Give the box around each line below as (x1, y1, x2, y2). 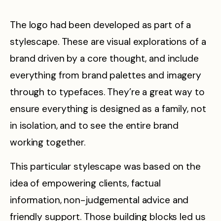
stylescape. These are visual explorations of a (10, 36, 206, 48)
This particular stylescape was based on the (10, 160, 201, 173)
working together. (10, 136, 85, 149)
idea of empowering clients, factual (10, 177, 161, 189)
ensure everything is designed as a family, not (10, 103, 206, 115)
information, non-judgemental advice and (10, 193, 189, 206)
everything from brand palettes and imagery (10, 69, 201, 82)
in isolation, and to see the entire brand (10, 119, 179, 132)
